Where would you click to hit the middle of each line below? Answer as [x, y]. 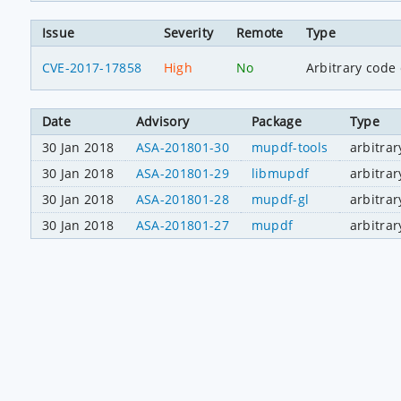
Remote [260, 32]
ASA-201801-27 [182, 226]
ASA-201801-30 [182, 148]
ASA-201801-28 [182, 200]
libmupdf [280, 174]
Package [277, 122]
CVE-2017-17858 [92, 67]
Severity [188, 32]
